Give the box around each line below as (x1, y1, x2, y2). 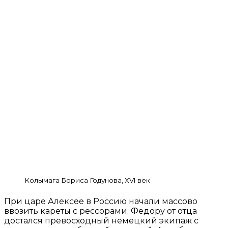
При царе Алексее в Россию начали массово (4, 196, 197, 206)
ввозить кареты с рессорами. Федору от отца (4, 206, 197, 216)
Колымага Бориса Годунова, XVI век (24, 176, 150, 185)
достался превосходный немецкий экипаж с (4, 215, 198, 225)
